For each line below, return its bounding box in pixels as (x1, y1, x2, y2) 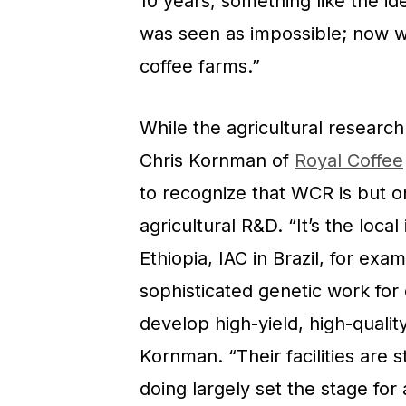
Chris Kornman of (140, 150, 295, 172)
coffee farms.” (140, 55, 260, 78)
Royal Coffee (295, 150, 403, 172)
